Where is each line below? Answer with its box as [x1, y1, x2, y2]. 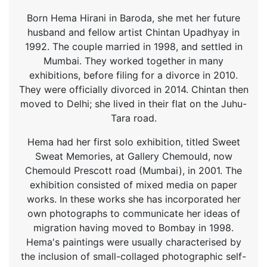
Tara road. [110, 111, 157, 124]
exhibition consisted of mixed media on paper [30, 178, 237, 191]
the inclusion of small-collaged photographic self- [21, 250, 246, 262]
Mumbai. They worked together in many [44, 54, 223, 67]
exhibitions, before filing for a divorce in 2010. [29, 69, 238, 81]
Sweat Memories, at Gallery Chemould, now [35, 150, 232, 162]
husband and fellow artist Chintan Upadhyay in [27, 26, 240, 38]
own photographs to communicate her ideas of [27, 207, 240, 219]
